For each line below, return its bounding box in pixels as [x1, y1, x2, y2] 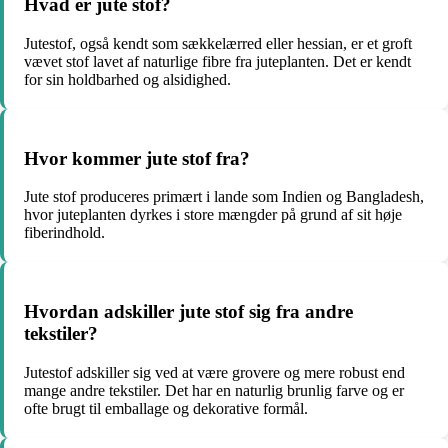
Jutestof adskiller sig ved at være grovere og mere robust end [24, 363, 405, 381]
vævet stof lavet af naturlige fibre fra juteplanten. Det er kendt [24, 52, 411, 70]
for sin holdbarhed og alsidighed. [24, 70, 231, 88]
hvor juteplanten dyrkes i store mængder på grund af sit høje [24, 206, 402, 224]
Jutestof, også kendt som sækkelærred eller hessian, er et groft [24, 34, 412, 52]
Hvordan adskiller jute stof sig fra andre [24, 300, 353, 322]
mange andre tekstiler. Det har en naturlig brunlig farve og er [24, 381, 404, 399]
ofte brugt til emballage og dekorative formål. [24, 399, 308, 417]
